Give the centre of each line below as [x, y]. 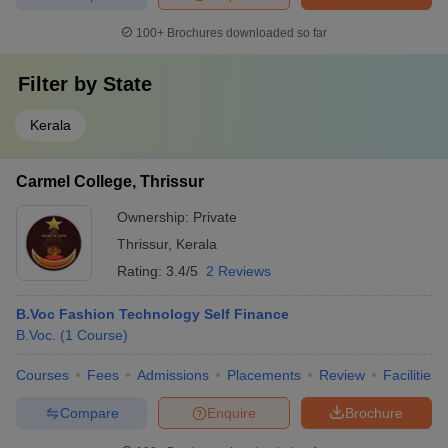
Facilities [410, 375]
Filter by [60, 84]
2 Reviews [238, 271]
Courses [42, 375]
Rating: [141, 271]
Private [215, 217]
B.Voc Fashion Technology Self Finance [152, 314]
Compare [89, 412]
